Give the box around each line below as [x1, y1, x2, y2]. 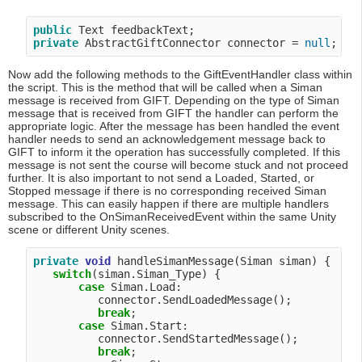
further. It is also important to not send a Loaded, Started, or [8, 171, 314, 185]
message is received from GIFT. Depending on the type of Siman [8, 94, 339, 107]
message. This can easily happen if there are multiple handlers [8, 197, 329, 211]
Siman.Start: [104, 319, 189, 333]
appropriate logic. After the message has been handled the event [8, 120, 339, 133]
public [33, 23, 73, 37]
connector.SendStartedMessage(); [33, 332, 299, 346]
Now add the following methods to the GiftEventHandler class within [8, 68, 352, 82]
